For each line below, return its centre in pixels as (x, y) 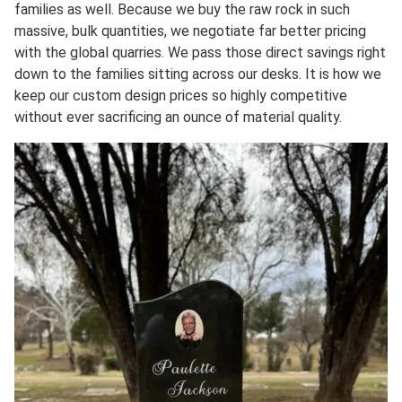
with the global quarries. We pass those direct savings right (200, 52)
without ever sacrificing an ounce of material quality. (178, 117)
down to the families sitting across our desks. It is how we (198, 74)
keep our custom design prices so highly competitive (181, 95)
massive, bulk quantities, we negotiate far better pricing (190, 31)
